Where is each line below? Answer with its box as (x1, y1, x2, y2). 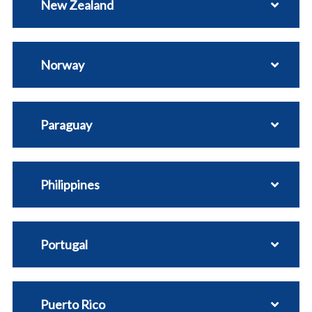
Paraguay (40, 116, 92, 132)
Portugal (40, 236, 88, 252)
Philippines (40, 176, 100, 192)
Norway (40, 56, 84, 72)
